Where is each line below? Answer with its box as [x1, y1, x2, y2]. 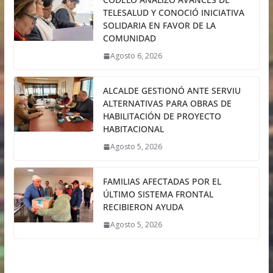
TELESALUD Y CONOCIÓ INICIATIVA [102, 7, 244, 19]
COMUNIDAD [102, 32, 156, 44]
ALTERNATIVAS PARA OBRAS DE [102, 97, 232, 110]
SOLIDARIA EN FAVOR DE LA [102, 19, 216, 32]
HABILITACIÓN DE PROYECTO [102, 110, 221, 122]
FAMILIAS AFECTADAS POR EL [102, 175, 221, 188]
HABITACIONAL [102, 123, 164, 135]
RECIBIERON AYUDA [102, 201, 183, 213]
